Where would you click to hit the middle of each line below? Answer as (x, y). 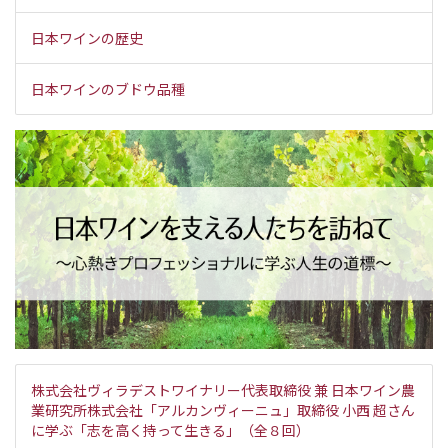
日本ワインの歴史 (87, 37)
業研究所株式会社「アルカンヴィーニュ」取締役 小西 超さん (223, 409)
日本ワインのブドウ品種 (108, 88)
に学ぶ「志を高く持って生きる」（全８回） (170, 429)
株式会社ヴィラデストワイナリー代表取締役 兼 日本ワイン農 (223, 389)
